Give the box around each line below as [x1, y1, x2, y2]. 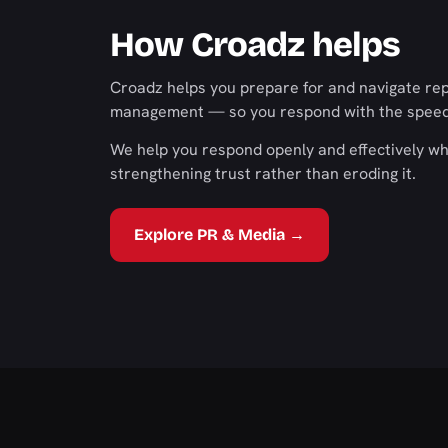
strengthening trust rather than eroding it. [110, 163, 416, 184]
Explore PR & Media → [134, 225, 305, 244]
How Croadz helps [110, 24, 401, 65]
